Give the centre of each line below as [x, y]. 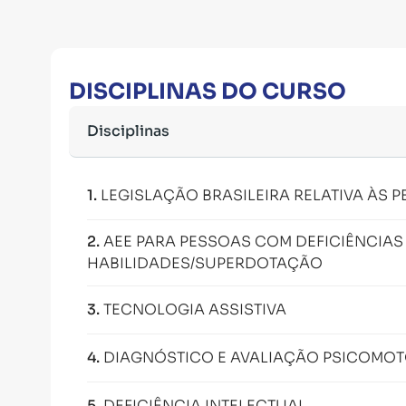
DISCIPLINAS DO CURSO [208, 92]
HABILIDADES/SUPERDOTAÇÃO [205, 263]
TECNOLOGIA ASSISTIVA [195, 309]
